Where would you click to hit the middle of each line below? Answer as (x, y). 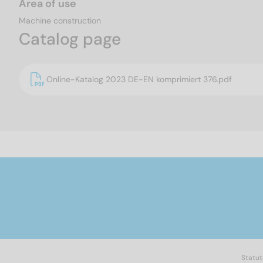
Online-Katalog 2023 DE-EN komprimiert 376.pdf (139, 80)
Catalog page (70, 39)
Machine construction (60, 21)
